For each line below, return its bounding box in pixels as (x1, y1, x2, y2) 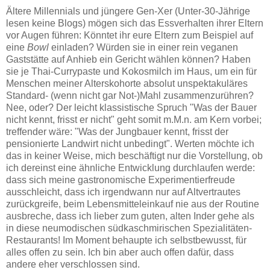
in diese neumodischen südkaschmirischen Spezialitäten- (6, 223, 252, 234)
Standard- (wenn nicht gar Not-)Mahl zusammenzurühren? (6, 90, 254, 101)
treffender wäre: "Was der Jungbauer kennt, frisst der (6, 127, 228, 137)
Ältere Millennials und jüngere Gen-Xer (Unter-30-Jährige (6, 6, 250, 17)
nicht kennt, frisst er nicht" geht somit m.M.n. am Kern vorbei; (6, 115, 262, 125)
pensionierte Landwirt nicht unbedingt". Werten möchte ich (6, 139, 254, 149)
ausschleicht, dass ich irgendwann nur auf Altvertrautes (6, 187, 240, 198)
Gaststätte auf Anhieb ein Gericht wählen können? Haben (6, 54, 251, 65)
